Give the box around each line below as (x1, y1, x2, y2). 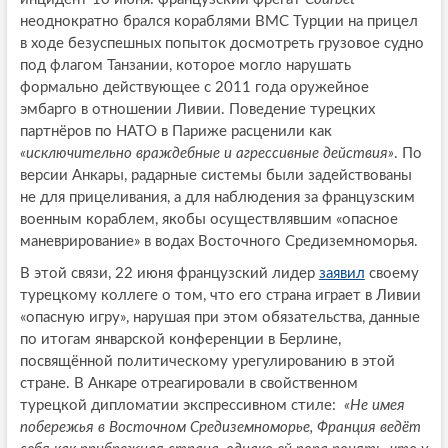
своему (364, 266, 419, 282)
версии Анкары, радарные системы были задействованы (19, 168, 412, 184)
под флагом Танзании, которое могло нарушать (19, 58, 351, 74)
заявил (318, 266, 365, 282)
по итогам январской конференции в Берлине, (19, 332, 341, 348)
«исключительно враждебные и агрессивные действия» (19, 146, 394, 162)
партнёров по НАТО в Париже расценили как (19, 124, 332, 140)
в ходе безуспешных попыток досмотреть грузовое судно (19, 36, 424, 52)
